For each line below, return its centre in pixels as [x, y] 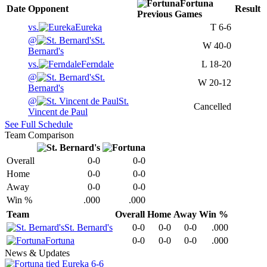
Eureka [89, 27]
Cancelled [212, 107]
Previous [155, 14]
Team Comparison [39, 135]
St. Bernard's [89, 228]
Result [248, 9]
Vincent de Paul [58, 112]
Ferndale [97, 64]
